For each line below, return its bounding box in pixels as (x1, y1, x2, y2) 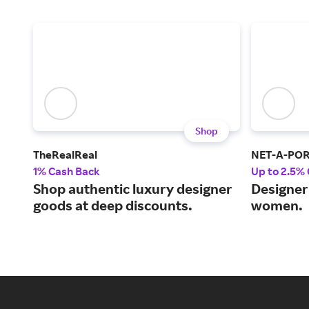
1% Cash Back (33, 164, 100, 179)
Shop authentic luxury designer (33, 180, 232, 198)
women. (251, 197, 303, 215)
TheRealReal (33, 148, 97, 162)
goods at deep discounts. (33, 197, 192, 215)
